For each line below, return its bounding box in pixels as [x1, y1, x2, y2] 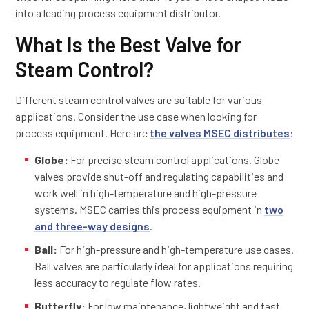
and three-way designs [34, 219, 150, 232]
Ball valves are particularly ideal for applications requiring [34, 259, 293, 272]
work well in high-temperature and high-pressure [34, 186, 257, 199]
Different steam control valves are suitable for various [15, 92, 262, 106]
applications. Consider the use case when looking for [15, 109, 257, 123]
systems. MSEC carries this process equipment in [34, 202, 264, 216]
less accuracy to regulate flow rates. [34, 275, 203, 289]
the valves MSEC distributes [150, 126, 290, 139]
